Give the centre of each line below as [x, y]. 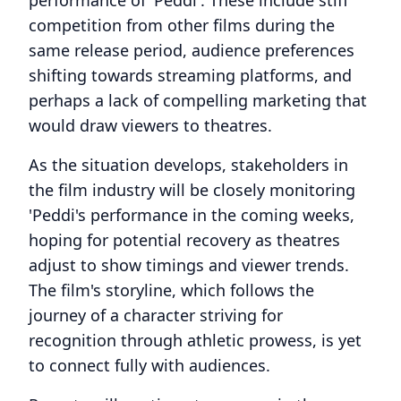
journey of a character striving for [156, 315]
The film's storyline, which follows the [171, 290]
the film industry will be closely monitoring [192, 190]
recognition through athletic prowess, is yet [195, 340]
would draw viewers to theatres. [150, 125]
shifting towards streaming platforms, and [190, 75]
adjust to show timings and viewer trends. [189, 265]
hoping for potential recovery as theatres [184, 240]
